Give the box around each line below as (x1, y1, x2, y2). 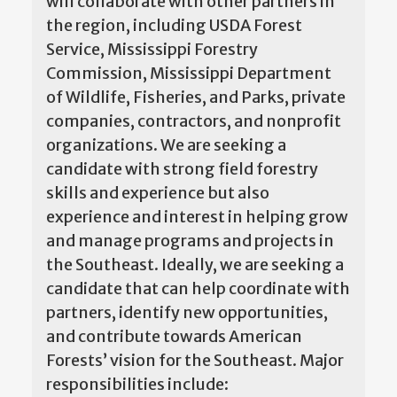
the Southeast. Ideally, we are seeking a (46, 253, 344, 275)
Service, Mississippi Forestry (46, 38, 258, 59)
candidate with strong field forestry (46, 158, 318, 179)
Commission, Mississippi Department (46, 62, 331, 83)
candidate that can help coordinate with (46, 277, 350, 299)
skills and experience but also (46, 182, 269, 203)
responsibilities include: (46, 373, 229, 394)
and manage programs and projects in (46, 230, 334, 251)
